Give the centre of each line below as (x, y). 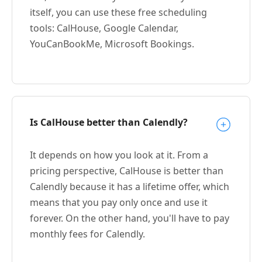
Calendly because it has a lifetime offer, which (130, 186)
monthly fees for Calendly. (87, 234)
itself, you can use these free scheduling (118, 12)
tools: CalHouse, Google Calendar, (104, 28)
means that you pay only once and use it (119, 202)
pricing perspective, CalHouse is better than (127, 170)
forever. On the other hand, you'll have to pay (130, 218)
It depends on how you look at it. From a (119, 155)
